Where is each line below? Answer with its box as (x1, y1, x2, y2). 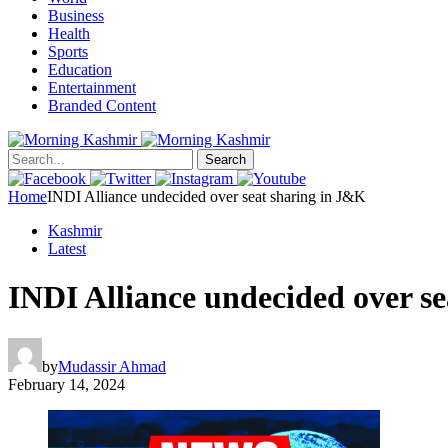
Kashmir (48, 222, 102, 239)
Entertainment (48, 79, 136, 96)
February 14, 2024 (8, 375, 125, 393)
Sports (48, 43, 88, 60)
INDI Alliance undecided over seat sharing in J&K (47, 188, 366, 205)
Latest (48, 240, 86, 257)
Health (48, 25, 90, 42)
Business (48, 7, 104, 24)
